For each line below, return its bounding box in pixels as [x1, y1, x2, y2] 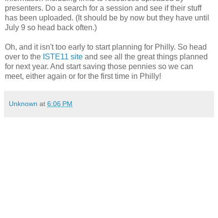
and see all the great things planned [83, 52, 208, 61]
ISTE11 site [41, 52, 83, 61]
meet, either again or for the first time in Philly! [5, 72, 161, 80]
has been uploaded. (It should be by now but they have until [5, 13, 209, 22]
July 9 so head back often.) [5, 23, 97, 32]
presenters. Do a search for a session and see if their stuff [5, 3, 201, 12]
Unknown [9, 99, 37, 108]
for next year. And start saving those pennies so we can [5, 62, 193, 71]
